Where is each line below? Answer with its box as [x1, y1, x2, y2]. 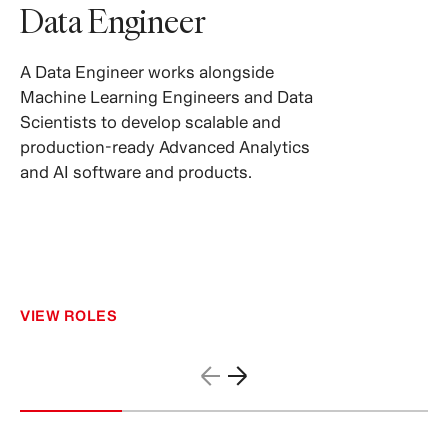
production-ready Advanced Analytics [20, 136, 310, 157]
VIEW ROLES [20, 306, 117, 324]
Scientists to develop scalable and [20, 111, 281, 132]
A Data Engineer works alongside [20, 61, 274, 82]
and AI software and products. [20, 161, 252, 182]
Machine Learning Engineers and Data [20, 86, 313, 107]
